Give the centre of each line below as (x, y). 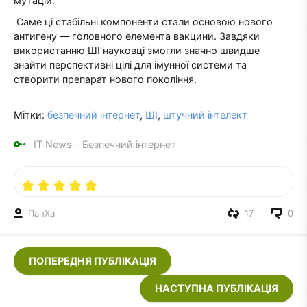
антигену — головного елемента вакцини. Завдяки (137, 36)
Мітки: (30, 115)
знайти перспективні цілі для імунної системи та (130, 65)
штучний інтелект (205, 115)
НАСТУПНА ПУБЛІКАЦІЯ (217, 288)
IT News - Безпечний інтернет (105, 144)
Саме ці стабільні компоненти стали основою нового (143, 22)
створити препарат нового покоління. (105, 79)
